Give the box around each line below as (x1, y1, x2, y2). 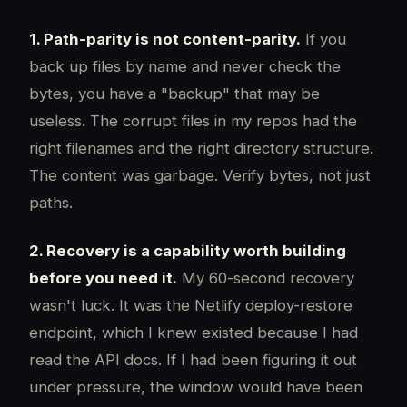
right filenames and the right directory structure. (29, 139, 373, 158)
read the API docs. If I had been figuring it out (29, 350, 357, 369)
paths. (29, 194, 73, 213)
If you (301, 30, 346, 49)
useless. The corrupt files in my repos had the (29, 112, 357, 131)
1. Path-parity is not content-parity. (29, 30, 301, 49)
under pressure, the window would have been (29, 377, 362, 396)
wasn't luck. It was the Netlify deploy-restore (29, 295, 352, 314)
